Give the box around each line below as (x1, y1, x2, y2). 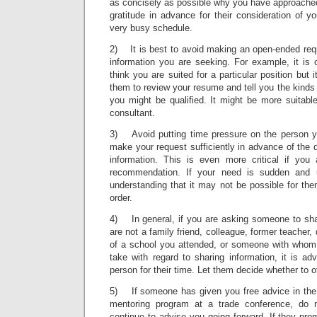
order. (110, 192, 132, 203)
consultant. (110, 107, 155, 118)
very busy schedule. (110, 22, 192, 33)
